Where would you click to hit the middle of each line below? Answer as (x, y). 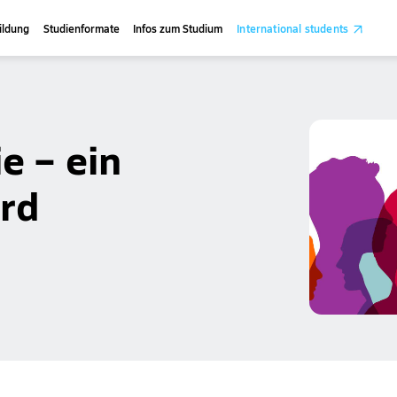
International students (293, 27)
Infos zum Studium (178, 27)
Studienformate (81, 27)
